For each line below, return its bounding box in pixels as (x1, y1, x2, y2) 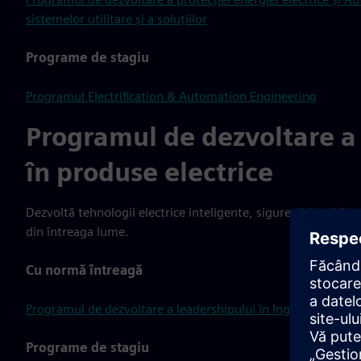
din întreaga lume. (26, 224, 129, 239)
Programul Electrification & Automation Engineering (26, 89, 317, 104)
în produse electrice (26, 156, 273, 188)
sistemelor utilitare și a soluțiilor (26, 11, 207, 27)
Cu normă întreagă (26, 263, 143, 278)
